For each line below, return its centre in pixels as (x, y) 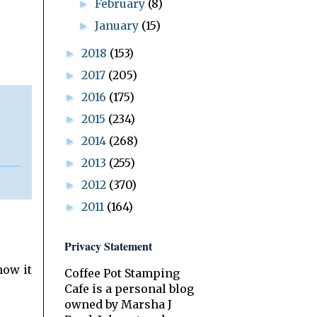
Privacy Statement (108, 246)
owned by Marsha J (118, 304)
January (119, 25)
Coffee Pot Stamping (122, 273)
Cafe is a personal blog (129, 288)
